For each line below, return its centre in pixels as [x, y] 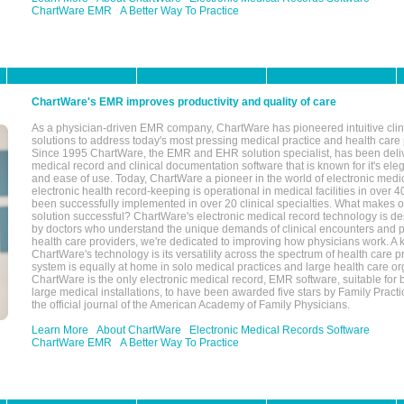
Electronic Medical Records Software [280, 330]
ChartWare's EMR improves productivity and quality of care [184, 102]
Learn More [60, 330]
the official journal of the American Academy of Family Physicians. [191, 305]
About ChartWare [139, 330]
